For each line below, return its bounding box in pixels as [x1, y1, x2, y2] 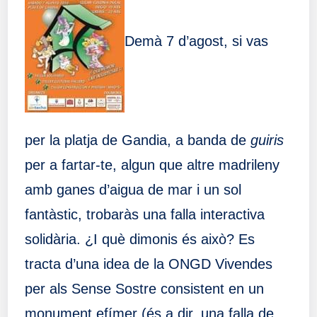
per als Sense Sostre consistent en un [24, 281, 264, 297]
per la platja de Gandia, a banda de [24, 132, 250, 149]
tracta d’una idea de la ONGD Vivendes [24, 256, 272, 272]
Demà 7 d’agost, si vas [124, 33, 268, 49]
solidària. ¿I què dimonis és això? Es [24, 231, 255, 248]
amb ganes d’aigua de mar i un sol [24, 182, 241, 198]
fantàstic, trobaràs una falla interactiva [24, 207, 265, 223]
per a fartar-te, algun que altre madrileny [24, 157, 279, 173]
